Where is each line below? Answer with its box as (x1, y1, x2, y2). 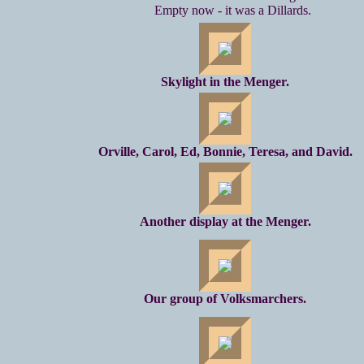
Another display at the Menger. (139, 214, 311, 228)
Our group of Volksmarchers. (144, 291, 306, 305)
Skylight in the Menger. (161, 74, 289, 89)
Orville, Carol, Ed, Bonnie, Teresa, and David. (97, 144, 353, 158)
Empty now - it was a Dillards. (154, 2, 311, 17)
